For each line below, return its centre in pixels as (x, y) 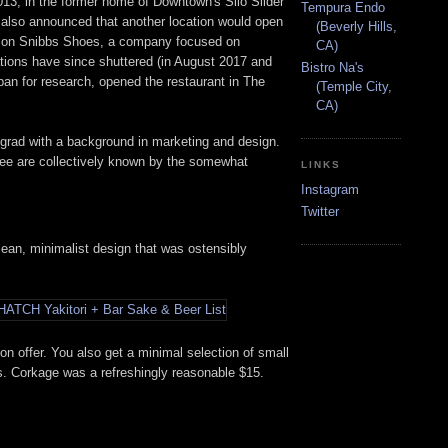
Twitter (320, 212)
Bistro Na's (332, 68)
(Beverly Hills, (356, 26)
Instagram (330, 190)
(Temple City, (354, 87)
